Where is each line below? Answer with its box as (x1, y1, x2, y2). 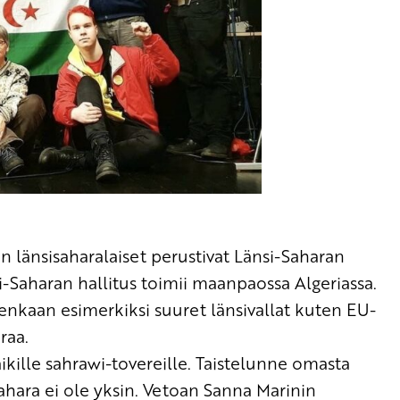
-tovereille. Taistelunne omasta (105, 350, 350, 375)
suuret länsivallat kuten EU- (150, 296, 376, 321)
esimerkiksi (61, 296, 150, 321)
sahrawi (46, 350, 105, 375)
